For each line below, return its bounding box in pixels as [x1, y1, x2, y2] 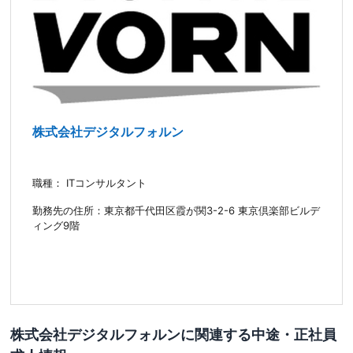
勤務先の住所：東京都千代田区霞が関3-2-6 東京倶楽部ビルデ [32, 204, 320, 217]
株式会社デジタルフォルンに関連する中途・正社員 [10, 325, 337, 343]
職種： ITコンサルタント [32, 176, 147, 190]
